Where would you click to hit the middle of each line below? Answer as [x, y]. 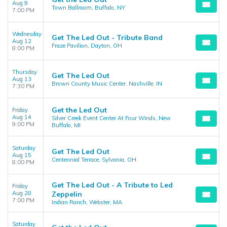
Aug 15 [22, 155]
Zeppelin [67, 194]
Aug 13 [22, 79]
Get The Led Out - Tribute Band [107, 37]
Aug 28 [22, 193]
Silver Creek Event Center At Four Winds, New [111, 118]
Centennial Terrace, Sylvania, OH [94, 160]
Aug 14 [22, 117]
